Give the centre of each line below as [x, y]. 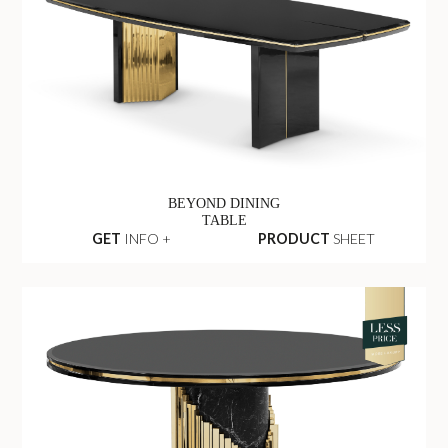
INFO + [145, 238]
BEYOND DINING [224, 203]
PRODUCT [294, 238]
